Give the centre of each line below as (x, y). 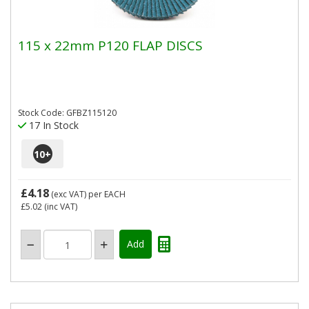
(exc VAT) (69, 194)
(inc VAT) (60, 207)
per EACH (107, 194)
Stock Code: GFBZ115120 (67, 113)
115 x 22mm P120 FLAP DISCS (110, 45)
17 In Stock (52, 125)
